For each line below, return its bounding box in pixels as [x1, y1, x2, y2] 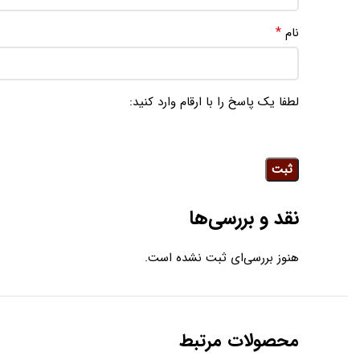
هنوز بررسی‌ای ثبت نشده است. [145, 248, 299, 268]
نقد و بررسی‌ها [189, 203, 299, 235]
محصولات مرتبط [179, 327, 299, 355]
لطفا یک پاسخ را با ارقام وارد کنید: [129, 92, 299, 112]
